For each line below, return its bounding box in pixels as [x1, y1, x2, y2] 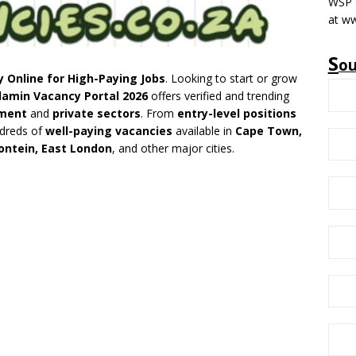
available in [172, 123, 235, 139]
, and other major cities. [112, 141, 234, 157]
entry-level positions [177, 106, 296, 122]
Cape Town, [235, 123, 302, 139]
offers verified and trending [148, 88, 289, 104]
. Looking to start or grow [165, 71, 297, 87]
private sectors [52, 106, 141, 122]
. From [141, 106, 177, 122]
